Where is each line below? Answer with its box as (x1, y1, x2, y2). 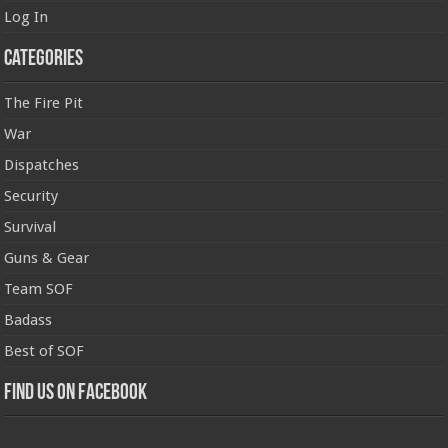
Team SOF (4, 279, 74, 298)
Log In (4, 7, 49, 26)
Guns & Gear (4, 248, 90, 267)
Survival (4, 217, 57, 236)
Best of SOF (4, 341, 85, 360)
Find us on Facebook (4, 381, 148, 405)
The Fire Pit (4, 93, 84, 112)
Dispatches (4, 155, 80, 174)
